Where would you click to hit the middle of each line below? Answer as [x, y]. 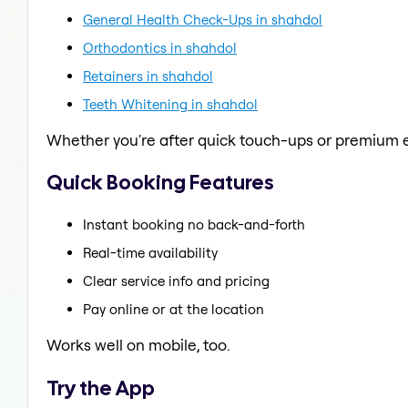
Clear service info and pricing [176, 280]
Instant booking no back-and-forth [194, 224]
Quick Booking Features [160, 183]
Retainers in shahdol [148, 76]
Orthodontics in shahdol [160, 47]
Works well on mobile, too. [138, 344]
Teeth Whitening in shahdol [170, 104]
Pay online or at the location [173, 309]
